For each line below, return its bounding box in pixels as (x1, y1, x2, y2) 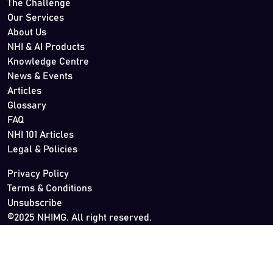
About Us (7, 27, 46, 38)
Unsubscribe (7, 198, 62, 208)
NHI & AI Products (7, 42, 85, 52)
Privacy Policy (7, 169, 69, 179)
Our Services (7, 13, 64, 23)
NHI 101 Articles (7, 130, 74, 140)
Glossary (7, 101, 46, 111)
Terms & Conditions (7, 183, 92, 194)
